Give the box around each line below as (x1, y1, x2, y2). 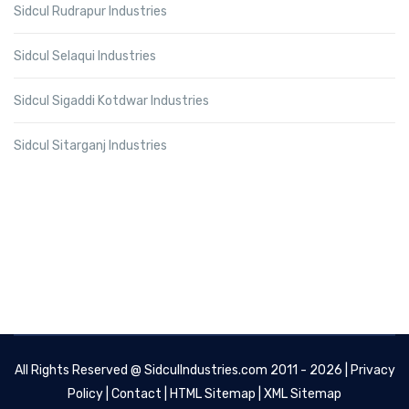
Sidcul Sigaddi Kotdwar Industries (14, 92, 209, 109)
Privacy (350, 362, 395, 378)
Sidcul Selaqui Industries (14, 47, 156, 64)
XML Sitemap (264, 385, 341, 402)
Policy (68, 385, 103, 402)
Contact (111, 385, 162, 402)
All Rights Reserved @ (14, 362, 144, 378)
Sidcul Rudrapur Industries (14, 3, 167, 19)
